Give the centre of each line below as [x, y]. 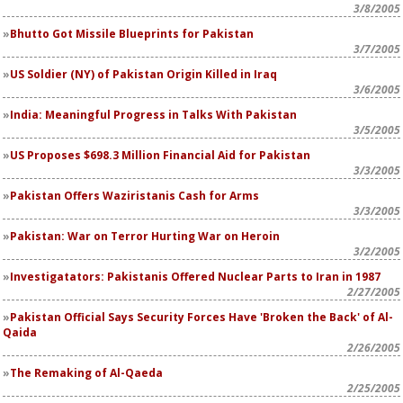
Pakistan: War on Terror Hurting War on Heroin [145, 236]
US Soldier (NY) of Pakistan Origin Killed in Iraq [143, 74]
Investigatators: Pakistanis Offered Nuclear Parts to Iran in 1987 [195, 277]
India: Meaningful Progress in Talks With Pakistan [153, 115]
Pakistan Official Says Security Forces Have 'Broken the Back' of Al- [201, 317]
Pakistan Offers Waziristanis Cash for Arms [134, 196]
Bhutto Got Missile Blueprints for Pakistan [132, 34]
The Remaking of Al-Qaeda [86, 373]
